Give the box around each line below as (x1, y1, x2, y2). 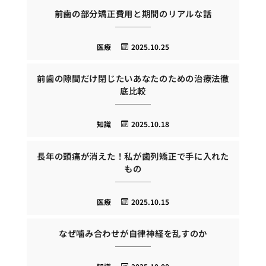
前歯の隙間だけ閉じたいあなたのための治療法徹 (37, 72, 229, 85)
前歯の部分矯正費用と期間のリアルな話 (54, 7, 212, 20)
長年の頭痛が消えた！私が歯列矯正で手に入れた (37, 149, 229, 162)
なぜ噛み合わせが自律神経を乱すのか (58, 227, 208, 240)
